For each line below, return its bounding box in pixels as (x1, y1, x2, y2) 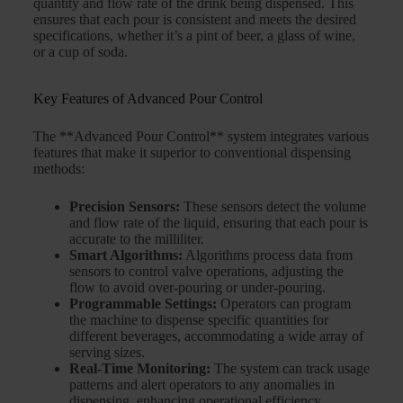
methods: (32, 161, 85, 177)
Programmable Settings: (68, 296, 217, 312)
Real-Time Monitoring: (68, 361, 210, 377)
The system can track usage (210, 361, 370, 377)
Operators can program (216, 296, 351, 312)
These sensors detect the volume (179, 199, 366, 215)
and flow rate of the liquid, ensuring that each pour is (68, 215, 368, 231)
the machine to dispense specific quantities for (68, 312, 328, 328)
